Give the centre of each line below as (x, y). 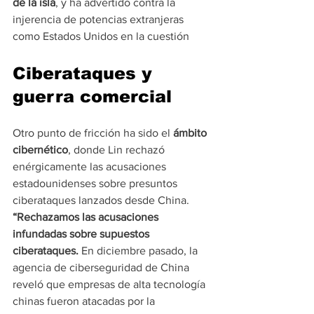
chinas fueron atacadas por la (85, 301)
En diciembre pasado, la (139, 251)
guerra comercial (92, 97)
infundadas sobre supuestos (82, 234)
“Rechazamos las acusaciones (87, 217)
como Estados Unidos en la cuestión (101, 36)
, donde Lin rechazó (118, 150)
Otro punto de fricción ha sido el (93, 133)
